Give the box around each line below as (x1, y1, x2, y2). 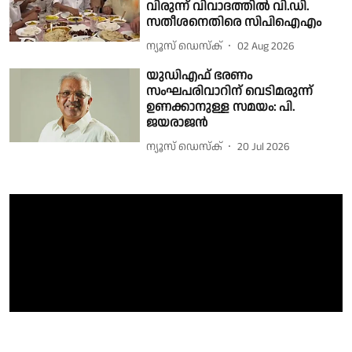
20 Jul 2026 (237, 138, 291, 155)
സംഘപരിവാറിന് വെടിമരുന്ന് (146, 82, 313, 101)
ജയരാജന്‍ (146, 114, 208, 133)
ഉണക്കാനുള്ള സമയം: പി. (146, 98, 295, 117)
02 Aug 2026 (237, 38, 295, 54)
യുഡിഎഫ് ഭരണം (146, 67, 253, 86)
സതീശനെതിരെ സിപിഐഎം (146, 13, 322, 32)
